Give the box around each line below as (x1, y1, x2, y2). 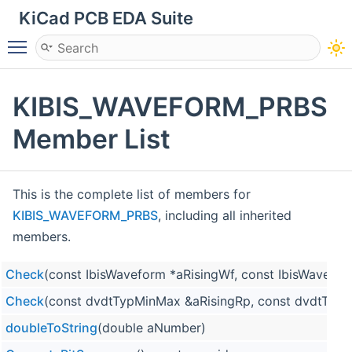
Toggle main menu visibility (35, 32, 196, 48)
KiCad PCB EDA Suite (19, 8, 193, 28)
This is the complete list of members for (13, 185, 251, 202)
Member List (13, 122, 170, 155)
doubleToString (5, 319, 97, 335)
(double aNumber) (97, 319, 206, 335)
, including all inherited (158, 207, 291, 223)
